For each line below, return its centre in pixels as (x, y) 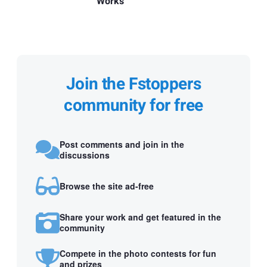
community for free (133, 106)
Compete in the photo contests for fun (138, 253)
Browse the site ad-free (107, 186)
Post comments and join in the (122, 144)
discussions (85, 155)
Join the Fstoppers (133, 85)
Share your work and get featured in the (140, 217)
